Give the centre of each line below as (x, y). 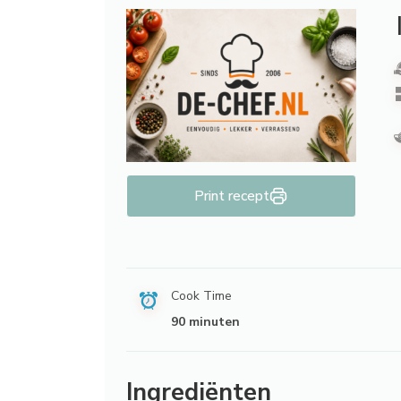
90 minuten (205, 322)
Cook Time (201, 296)
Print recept (232, 196)
